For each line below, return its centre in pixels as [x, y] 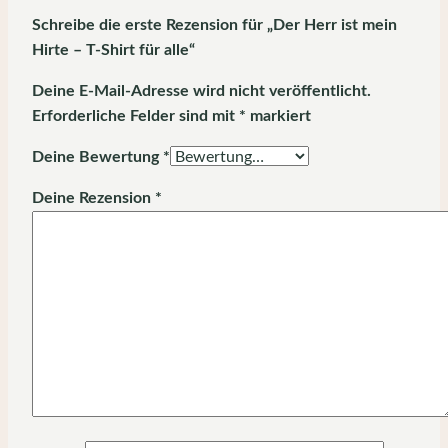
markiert [278, 115]
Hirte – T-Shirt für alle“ [113, 49]
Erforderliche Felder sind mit [135, 115]
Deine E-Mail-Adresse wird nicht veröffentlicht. [201, 90]
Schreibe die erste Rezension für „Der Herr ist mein [214, 24]
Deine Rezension [93, 197]
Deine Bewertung [97, 156]
